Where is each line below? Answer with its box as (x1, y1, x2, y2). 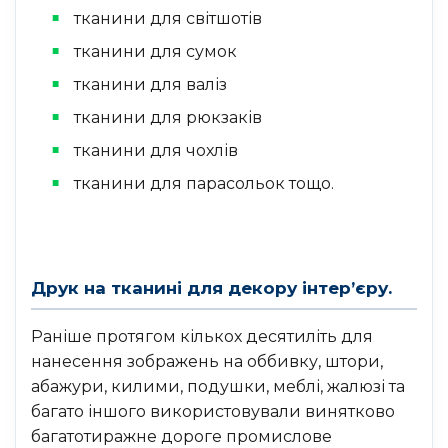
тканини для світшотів (73, 8, 262, 28)
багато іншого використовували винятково (31, 401, 395, 421)
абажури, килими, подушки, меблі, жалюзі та (31, 376, 405, 396)
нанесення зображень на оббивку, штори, (31, 351, 383, 371)
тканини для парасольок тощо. (73, 173, 334, 193)
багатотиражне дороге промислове (31, 426, 332, 446)
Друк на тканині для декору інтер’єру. (31, 278, 392, 299)
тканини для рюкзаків (73, 107, 262, 127)
